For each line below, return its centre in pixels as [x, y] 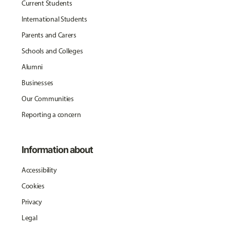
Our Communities [47, 99]
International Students [54, 19]
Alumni [32, 67]
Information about [57, 149]
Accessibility [39, 170]
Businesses [37, 83]
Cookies [33, 186]
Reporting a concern [51, 114]
